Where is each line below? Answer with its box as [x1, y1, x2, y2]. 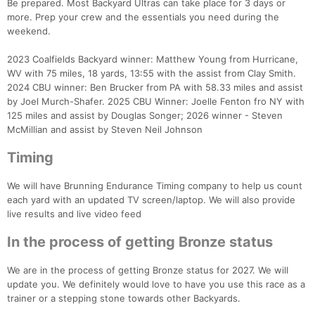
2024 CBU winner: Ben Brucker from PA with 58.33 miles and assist [7, 82, 303, 94]
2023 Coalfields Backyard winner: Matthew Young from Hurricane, [7, 53, 298, 65]
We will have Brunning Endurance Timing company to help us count [7, 180, 302, 192]
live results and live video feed [7, 208, 141, 220]
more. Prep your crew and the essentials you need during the [7, 11, 279, 23]
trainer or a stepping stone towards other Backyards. [7, 292, 240, 304]
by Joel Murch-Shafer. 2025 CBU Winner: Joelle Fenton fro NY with [7, 96, 304, 108]
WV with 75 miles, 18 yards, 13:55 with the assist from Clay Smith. [7, 67, 296, 79]
